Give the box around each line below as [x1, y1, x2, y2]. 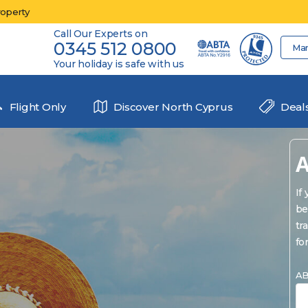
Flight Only [6, 100, 66, 113]
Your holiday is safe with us [54, 58, 184, 70]
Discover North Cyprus [111, 100, 233, 113]
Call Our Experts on [54, 27, 148, 40]
